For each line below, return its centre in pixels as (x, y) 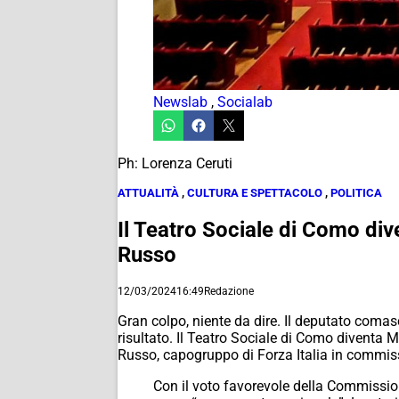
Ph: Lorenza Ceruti (175, 163)
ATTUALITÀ (148, 193)
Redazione (229, 291)
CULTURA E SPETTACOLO (255, 193)
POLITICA (356, 193)
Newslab (180, 102)
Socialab (245, 102)
